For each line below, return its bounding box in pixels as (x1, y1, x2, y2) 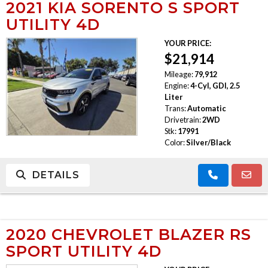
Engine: (164, 80, 189, 90)
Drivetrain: (164, 114, 201, 124)
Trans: (164, 103, 186, 113)
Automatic (187, 103, 226, 113)
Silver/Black (185, 137, 231, 147)
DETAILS (26, 169, 80, 181)
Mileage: (164, 69, 193, 79)
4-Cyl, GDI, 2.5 (190, 80, 240, 90)
